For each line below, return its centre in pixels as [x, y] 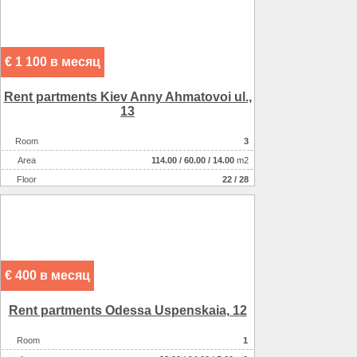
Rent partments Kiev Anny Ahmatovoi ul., [127, 97]
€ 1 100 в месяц [53, 62]
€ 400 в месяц [47, 276]
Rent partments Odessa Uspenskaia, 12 [127, 311]
